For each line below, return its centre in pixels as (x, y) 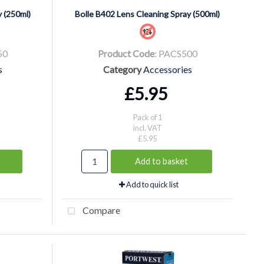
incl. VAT (147, 128)
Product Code (126, 53)
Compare (100, 210)
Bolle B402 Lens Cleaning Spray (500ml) (147, 14)
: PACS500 (176, 53)
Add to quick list (152, 184)
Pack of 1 (147, 117)
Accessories (167, 69)
